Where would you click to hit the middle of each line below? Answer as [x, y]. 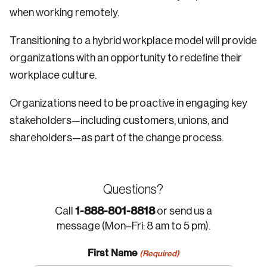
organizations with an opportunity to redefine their [126, 58]
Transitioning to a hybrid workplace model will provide [133, 41]
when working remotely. [64, 13]
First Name [113, 253]
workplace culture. [53, 75]
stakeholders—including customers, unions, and [119, 120]
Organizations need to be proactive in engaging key [128, 103]
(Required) [159, 253]
